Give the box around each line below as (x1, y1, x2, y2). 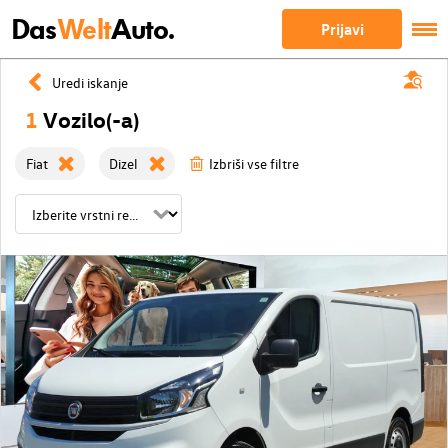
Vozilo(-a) (42, 105, 139, 133)
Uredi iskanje (51, 72, 128, 92)
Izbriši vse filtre (208, 154, 299, 173)
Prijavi (320, 19, 364, 39)
